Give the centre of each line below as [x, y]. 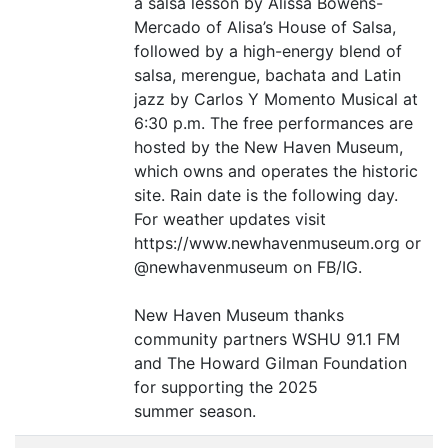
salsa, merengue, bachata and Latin [267, 75]
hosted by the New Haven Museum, [268, 147]
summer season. [195, 411]
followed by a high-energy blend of [268, 51]
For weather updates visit [230, 219]
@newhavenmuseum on [225, 267]
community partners [213, 339]
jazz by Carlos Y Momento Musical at [276, 99]
